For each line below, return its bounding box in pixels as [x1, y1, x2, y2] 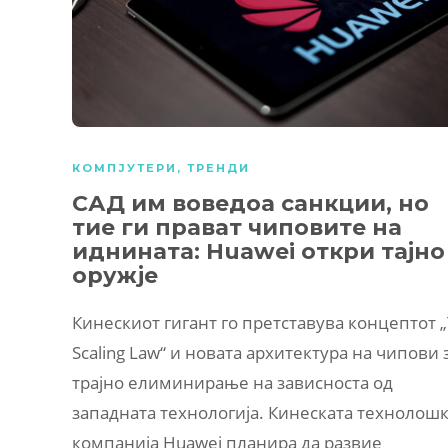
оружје [72, 261, 158, 289]
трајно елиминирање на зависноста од [72, 370, 393, 394]
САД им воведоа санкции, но [72, 189, 429, 217]
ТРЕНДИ [187, 160, 250, 175]
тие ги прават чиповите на [72, 213, 402, 241]
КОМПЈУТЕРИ [72, 160, 177, 175]
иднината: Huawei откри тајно [72, 237, 445, 265]
